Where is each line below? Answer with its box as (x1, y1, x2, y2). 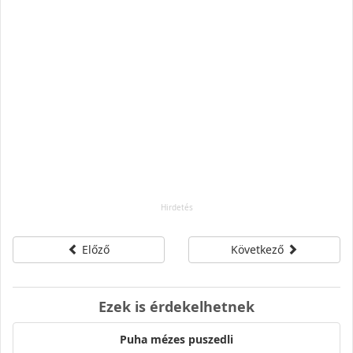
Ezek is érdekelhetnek (98, 296, 255, 316)
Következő (231, 241, 287, 257)
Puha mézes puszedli (120, 331, 233, 347)
